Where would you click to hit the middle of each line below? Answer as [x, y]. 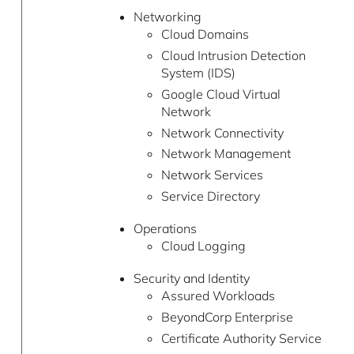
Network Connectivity [222, 132]
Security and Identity [191, 279]
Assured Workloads [218, 296]
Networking [167, 17]
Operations [165, 229]
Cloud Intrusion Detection [233, 56]
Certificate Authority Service [241, 339]
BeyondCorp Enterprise [227, 317]
